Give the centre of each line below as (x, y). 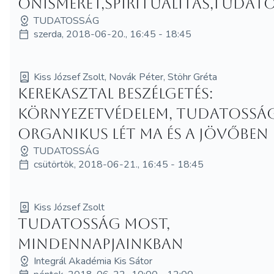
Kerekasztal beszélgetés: (116, 93)
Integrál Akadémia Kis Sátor (93, 261)
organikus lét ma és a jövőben (143, 134)
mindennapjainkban (101, 244)
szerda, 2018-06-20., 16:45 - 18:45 (113, 34)
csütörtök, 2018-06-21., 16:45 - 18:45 (119, 164)
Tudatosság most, (94, 224)
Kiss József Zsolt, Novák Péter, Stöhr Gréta (126, 77)
